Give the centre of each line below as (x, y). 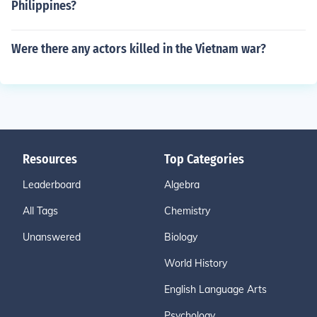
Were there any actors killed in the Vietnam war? (139, 49)
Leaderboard (52, 185)
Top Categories (204, 159)
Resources (50, 159)
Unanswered (52, 237)
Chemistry (187, 211)
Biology (181, 237)
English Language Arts (215, 289)
